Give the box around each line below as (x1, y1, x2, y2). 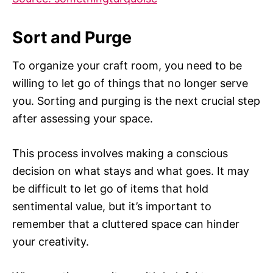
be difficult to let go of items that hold (12, 182, 208, 196)
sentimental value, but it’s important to (12, 200, 211, 213)
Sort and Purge (12, 27, 132, 48)
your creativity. (12, 235, 89, 249)
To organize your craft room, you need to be (12, 59, 242, 73)
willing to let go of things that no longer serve (12, 77, 248, 90)
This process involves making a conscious (12, 147, 228, 160)
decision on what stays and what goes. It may (12, 165, 249, 178)
